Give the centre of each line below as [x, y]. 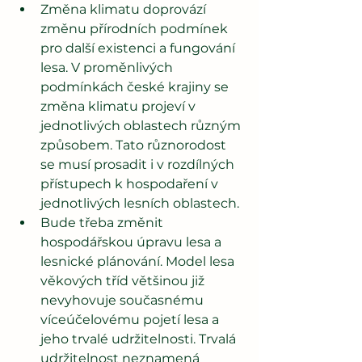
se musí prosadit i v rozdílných [139, 164]
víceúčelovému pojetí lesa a [131, 319]
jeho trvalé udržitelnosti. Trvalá [140, 339]
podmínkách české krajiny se [136, 86]
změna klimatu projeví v [120, 106]
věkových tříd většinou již [124, 280]
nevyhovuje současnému [124, 300]
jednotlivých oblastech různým [142, 125]
